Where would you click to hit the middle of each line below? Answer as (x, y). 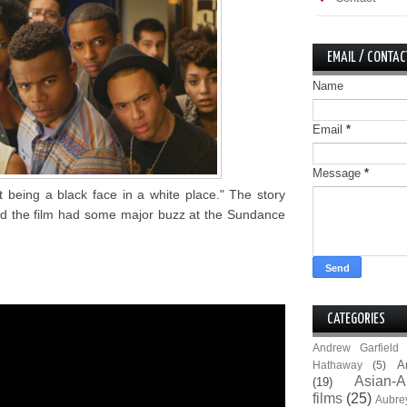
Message (338, 173)
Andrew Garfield (356, 347)
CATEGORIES (356, 319)
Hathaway (338, 365)
